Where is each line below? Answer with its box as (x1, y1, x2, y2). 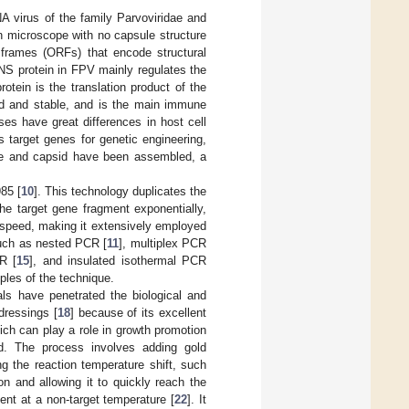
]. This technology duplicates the (33, 184, 207, 199)
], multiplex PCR (119, 236, 207, 251)
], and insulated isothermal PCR (29, 254, 207, 268)
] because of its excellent (69, 306, 207, 320)
